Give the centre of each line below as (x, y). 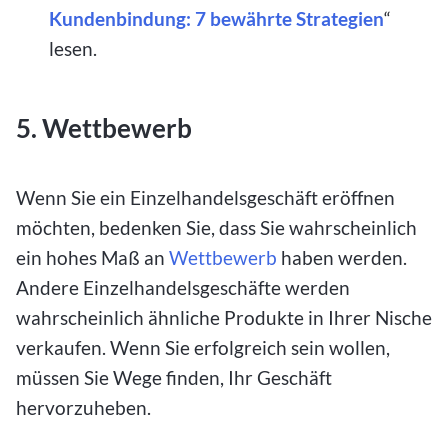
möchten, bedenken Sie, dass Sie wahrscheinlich (216, 228)
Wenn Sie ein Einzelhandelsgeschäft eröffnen (205, 198)
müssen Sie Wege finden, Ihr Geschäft (174, 378)
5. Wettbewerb (104, 128)
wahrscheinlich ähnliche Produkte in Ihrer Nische (224, 318)
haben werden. (342, 258)
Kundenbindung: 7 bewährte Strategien (217, 19)
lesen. (73, 49)
